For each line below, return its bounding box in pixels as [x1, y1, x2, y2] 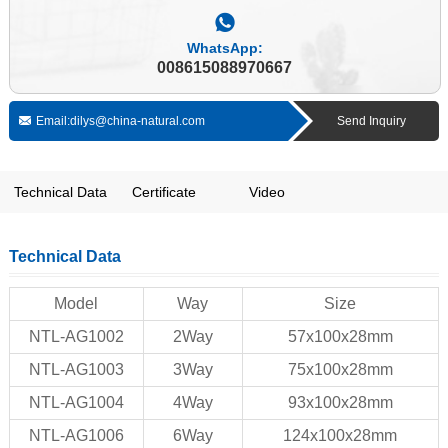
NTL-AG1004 [28, 394, 124, 412]
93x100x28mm [287, 394, 393, 412]
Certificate [131, 184, 196, 201]
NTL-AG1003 [28, 361, 124, 379]
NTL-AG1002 [28, 328, 124, 346]
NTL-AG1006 [28, 427, 124, 445]
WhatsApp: [186, 40, 263, 57]
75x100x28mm [287, 361, 393, 379]
